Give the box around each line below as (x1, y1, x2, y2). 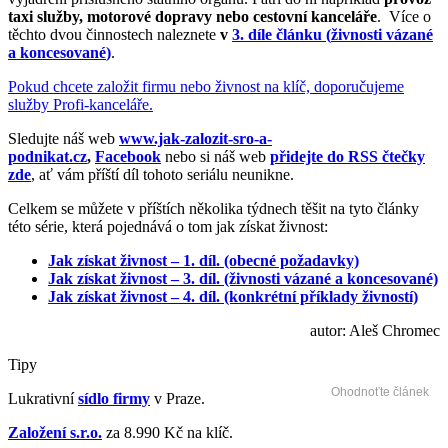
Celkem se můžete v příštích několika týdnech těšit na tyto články (8, 199, 419, 217)
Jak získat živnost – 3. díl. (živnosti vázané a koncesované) (48, 269, 438, 287)
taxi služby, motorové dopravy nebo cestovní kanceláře (8, 7, 377, 25)
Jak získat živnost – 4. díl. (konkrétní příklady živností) (48, 287, 418, 305)
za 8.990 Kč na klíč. (102, 423, 233, 441)
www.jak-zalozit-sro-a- (119, 129, 272, 147)
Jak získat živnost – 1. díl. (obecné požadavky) (48, 251, 359, 269)
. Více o (377, 7, 431, 25)
